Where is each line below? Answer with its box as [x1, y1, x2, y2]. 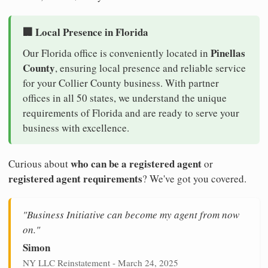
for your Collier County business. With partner [23, 75, 219, 90]
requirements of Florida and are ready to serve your [23, 105, 239, 120]
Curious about [8, 156, 71, 170]
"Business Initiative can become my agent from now [23, 207, 239, 221]
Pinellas [211, 45, 245, 60]
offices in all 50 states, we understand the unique [23, 90, 227, 105]
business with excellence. [23, 120, 129, 135]
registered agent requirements [8, 170, 142, 186]
